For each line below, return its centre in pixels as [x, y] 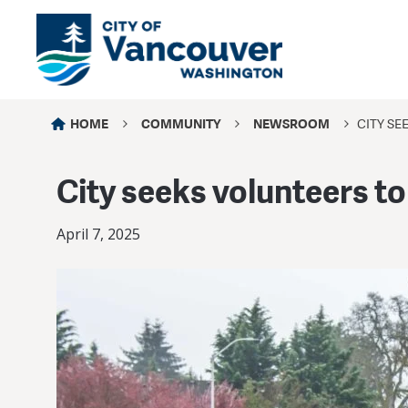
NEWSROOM [291, 123]
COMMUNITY [181, 123]
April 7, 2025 [98, 234]
